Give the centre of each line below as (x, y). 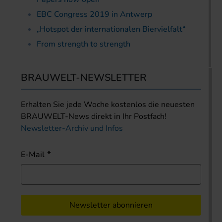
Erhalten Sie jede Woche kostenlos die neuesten (108, 104)
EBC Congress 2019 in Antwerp (94, 14)
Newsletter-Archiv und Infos (72, 128)
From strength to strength (83, 44)
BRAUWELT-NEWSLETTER (84, 77)
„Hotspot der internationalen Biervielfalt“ (111, 29)
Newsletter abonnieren (111, 205)
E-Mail (33, 154)
